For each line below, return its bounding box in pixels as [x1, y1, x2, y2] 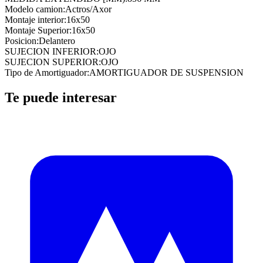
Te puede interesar [5, 89, 117, 105]
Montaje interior [5, 14, 64, 25]
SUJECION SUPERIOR [5, 56, 99, 67]
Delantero [39, 35, 75, 46]
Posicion [5, 35, 36, 46]
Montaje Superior [5, 25, 69, 35]
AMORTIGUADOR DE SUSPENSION [89, 67, 244, 77]
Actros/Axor [65, 4, 112, 14]
